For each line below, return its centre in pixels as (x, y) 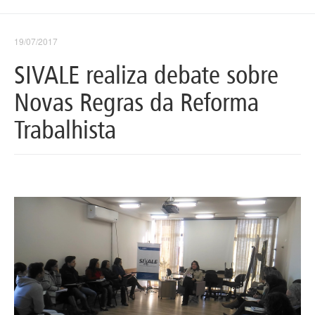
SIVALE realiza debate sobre (146, 75)
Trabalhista (65, 130)
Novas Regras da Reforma (136, 102)
